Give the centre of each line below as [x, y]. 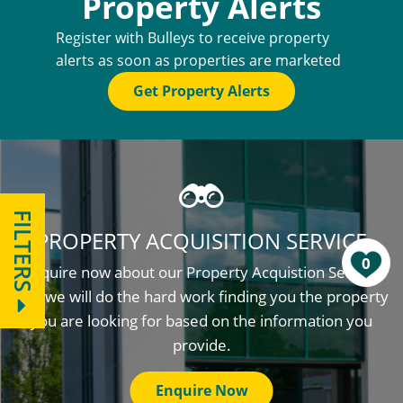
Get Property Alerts [201, 91]
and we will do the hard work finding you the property [201, 296]
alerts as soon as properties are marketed [198, 60]
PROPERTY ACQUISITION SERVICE [201, 241]
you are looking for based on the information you [201, 321]
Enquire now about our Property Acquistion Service [201, 272]
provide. [201, 345]
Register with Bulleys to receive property [192, 38]
